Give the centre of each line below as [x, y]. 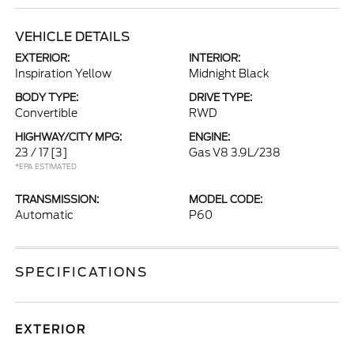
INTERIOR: [215, 58]
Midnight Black [229, 73]
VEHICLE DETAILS [73, 37]
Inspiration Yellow [64, 73]
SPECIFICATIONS [82, 272]
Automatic [45, 215]
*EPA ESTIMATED [46, 166]
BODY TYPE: [47, 98]
